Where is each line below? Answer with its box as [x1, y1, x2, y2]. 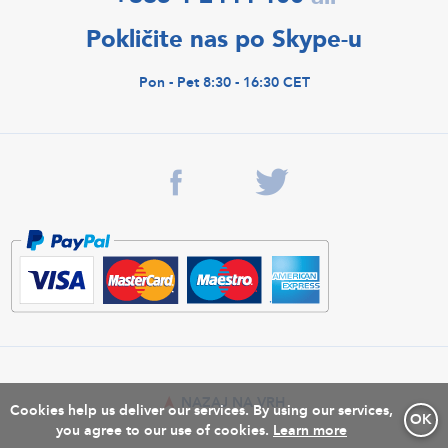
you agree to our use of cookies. [56, 421, 269, 440]
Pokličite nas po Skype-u [86, 22, 362, 56]
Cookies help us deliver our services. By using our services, [10, 401, 393, 420]
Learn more [273, 421, 347, 440]
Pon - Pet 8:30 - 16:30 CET [138, 73, 310, 93]
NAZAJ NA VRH [177, 393, 285, 413]
